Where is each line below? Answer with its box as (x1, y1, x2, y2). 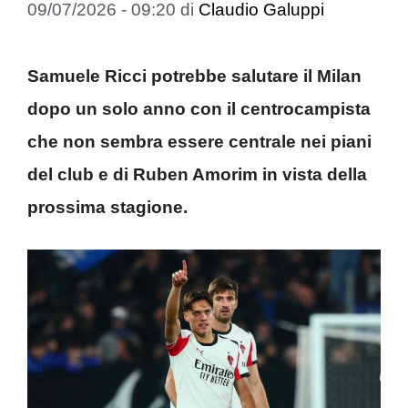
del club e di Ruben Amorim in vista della (27, 164, 367, 184)
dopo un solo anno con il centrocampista (27, 98, 371, 118)
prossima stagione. (27, 197, 188, 217)
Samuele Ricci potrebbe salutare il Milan (27, 66, 362, 86)
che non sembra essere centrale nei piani (27, 131, 372, 151)
